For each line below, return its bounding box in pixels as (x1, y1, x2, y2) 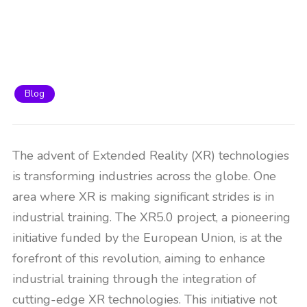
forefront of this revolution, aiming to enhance (12, 250, 265, 267)
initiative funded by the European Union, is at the (12, 230, 282, 246)
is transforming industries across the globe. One (12, 168, 276, 184)
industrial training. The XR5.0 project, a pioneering (12, 209, 291, 225)
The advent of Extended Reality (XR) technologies (12, 147, 289, 164)
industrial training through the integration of (12, 271, 256, 287)
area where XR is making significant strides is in (12, 188, 274, 205)
